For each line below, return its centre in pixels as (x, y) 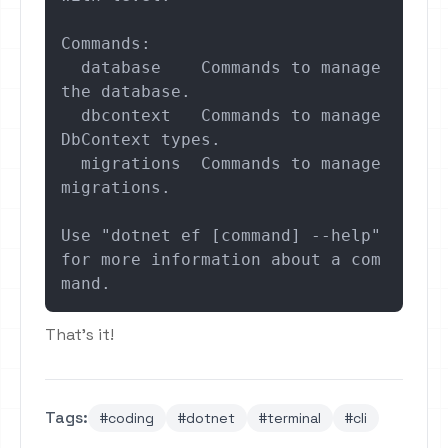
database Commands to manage (71, 68)
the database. (126, 92)
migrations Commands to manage (71, 164)
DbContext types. (141, 140)
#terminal (290, 418)
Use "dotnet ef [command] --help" (221, 236)
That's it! (79, 335)
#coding (127, 418)
